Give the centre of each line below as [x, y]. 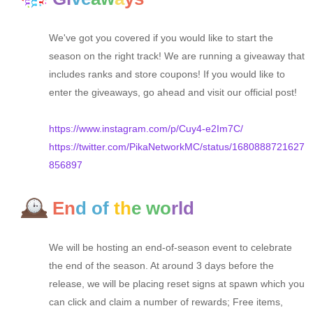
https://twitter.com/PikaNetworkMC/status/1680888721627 [177, 147]
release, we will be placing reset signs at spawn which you [177, 284]
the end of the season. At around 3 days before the [161, 266]
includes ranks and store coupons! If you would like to [167, 74]
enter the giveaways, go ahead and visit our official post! [173, 93]
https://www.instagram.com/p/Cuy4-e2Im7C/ [146, 129]
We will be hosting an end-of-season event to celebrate [170, 248]
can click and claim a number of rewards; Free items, [166, 302]
